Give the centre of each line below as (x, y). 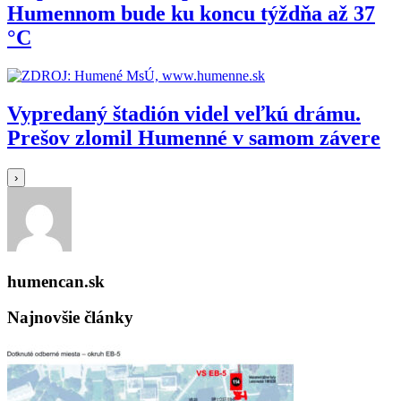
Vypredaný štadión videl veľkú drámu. (184, 114)
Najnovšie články (70, 318)
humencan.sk (56, 281)
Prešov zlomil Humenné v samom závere (194, 138)
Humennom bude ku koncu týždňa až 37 (191, 14)
